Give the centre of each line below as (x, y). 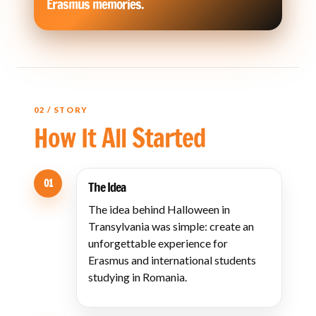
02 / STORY (61, 110)
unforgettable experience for (158, 243)
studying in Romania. (138, 277)
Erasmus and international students (172, 260)
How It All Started (120, 138)
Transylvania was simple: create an (171, 226)
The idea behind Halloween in (159, 209)
